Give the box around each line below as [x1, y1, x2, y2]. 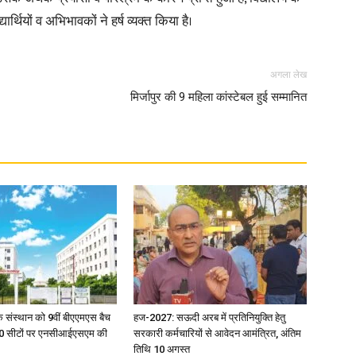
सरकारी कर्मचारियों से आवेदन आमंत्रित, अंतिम [133, 327, 301, 339]
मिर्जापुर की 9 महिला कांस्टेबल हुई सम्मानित [130, 90, 307, 104]
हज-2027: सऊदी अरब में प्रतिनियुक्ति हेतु [133, 311, 285, 323]
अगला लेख [270, 69, 307, 80]
